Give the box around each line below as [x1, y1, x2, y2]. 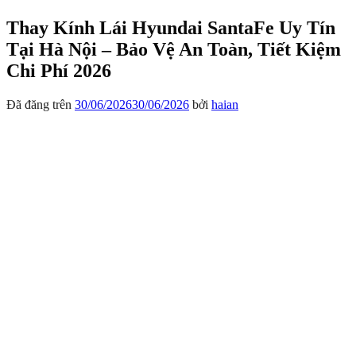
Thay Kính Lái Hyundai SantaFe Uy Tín [6, 17, 335, 38]
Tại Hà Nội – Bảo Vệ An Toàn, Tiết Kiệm [6, 38, 341, 60]
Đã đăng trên [6, 97, 75, 111]
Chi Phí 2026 [6, 60, 111, 81]
